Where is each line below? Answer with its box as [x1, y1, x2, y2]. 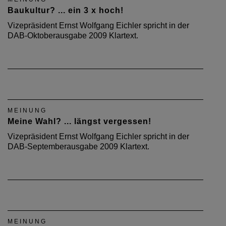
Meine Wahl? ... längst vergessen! [8, 117, 151, 126]
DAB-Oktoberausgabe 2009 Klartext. [8, 31, 138, 40]
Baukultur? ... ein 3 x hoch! [8, 6, 124, 15]
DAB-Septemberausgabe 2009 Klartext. [8, 142, 149, 151]
